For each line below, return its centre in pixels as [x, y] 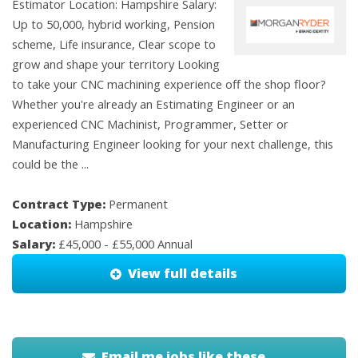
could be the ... [50, 164]
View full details [183, 274]
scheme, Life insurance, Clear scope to [114, 44]
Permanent [138, 204]
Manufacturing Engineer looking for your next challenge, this [173, 144]
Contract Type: [60, 204]
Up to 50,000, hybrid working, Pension [113, 24]
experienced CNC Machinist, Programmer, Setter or [150, 124]
